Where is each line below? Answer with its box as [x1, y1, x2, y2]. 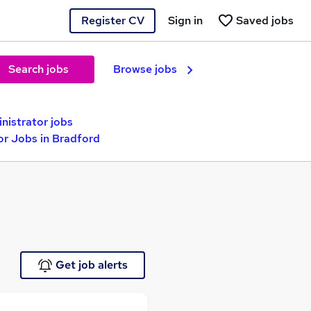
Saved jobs [236, 12, 294, 28]
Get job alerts [55, 258, 128, 272]
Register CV [81, 12, 144, 28]
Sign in [168, 12, 203, 28]
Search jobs [8, 62, 69, 76]
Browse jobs [113, 62, 177, 76]
